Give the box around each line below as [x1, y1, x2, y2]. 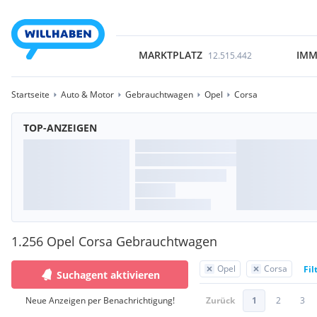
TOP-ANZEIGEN [23, 121, 97, 134]
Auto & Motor [61, 88, 114, 100]
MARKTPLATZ [138, 48, 202, 62]
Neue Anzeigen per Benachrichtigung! [25, 294, 175, 306]
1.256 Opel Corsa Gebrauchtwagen [11, 233, 217, 250]
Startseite [11, 88, 50, 100]
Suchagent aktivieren [57, 267, 160, 282]
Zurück [206, 294, 235, 306]
